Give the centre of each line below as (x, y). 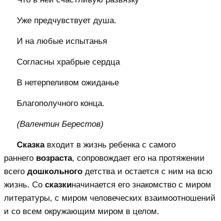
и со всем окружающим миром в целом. (82, 211)
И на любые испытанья (62, 41)
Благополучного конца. (60, 103)
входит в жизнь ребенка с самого (110, 145)
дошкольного (55, 171)
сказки (58, 184)
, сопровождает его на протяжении (138, 158)
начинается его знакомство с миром (141, 184)
